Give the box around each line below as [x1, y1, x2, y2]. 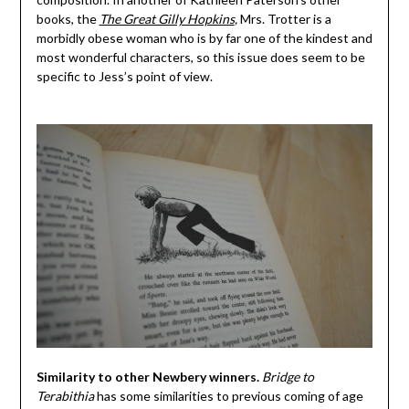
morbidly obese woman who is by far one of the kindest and [36, 30, 372, 47]
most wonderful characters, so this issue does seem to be [36, 49, 365, 66]
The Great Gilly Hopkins [99, 11, 235, 27]
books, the [36, 11, 100, 27]
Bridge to [261, 369, 314, 385]
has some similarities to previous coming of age [93, 388, 363, 404]
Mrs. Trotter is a [239, 11, 331, 27]
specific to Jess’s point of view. [36, 68, 213, 85]
